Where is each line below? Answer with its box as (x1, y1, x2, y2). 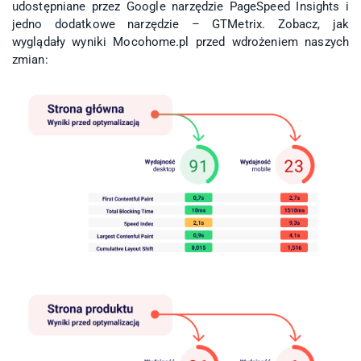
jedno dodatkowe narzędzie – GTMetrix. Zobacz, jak (12, 17, 349, 32)
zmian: (12, 52, 48, 68)
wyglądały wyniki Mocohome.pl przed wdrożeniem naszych (12, 35, 349, 50)
